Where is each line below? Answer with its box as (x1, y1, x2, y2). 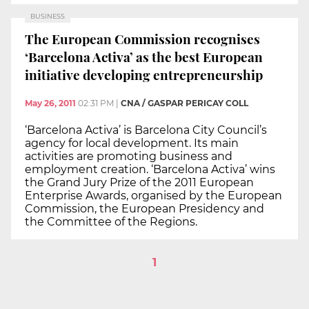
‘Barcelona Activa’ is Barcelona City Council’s (25, 123, 267, 137)
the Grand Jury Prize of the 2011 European (25, 176, 254, 190)
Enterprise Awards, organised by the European (25, 189, 282, 203)
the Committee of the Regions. (25, 215, 197, 229)
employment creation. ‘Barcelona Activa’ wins (25, 163, 275, 177)
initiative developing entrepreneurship (25, 65, 263, 83)
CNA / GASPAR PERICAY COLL (121, 98, 248, 109)
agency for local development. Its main (25, 137, 239, 150)
